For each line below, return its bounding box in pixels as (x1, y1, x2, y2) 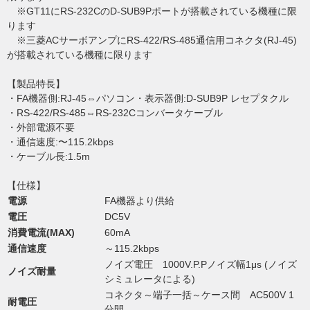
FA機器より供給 (104, 194, 174, 206)
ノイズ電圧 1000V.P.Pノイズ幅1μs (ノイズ (104, 258, 297, 270)
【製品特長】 (7, 77, 65, 89)
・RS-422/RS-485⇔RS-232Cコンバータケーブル (7, 107, 223, 118)
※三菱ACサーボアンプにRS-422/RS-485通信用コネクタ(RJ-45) (7, 34, 297, 46)
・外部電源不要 (7, 121, 75, 133)
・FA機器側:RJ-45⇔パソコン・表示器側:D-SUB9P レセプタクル (7, 92, 289, 104)
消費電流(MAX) (8, 226, 75, 238)
